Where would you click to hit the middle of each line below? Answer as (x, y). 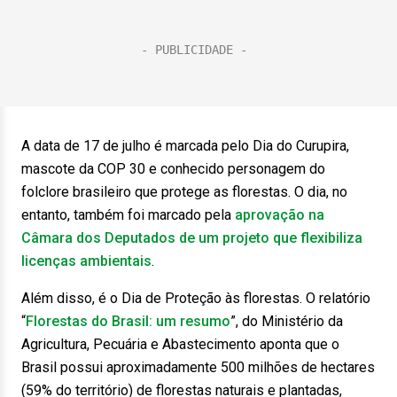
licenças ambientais (86, 261)
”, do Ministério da (287, 321)
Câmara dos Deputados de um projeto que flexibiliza (192, 238)
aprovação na (280, 215)
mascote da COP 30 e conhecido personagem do (173, 169)
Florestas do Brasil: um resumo (128, 321)
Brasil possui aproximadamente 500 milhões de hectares (198, 367)
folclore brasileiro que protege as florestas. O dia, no (184, 192)
